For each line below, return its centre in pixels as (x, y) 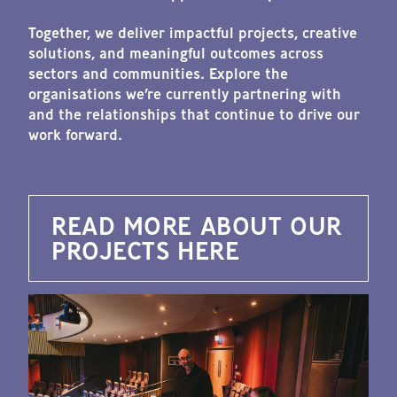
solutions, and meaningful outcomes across (176, 54)
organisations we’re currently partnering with (185, 94)
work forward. (75, 135)
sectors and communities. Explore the (158, 74)
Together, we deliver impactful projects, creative (193, 33)
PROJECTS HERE (146, 250)
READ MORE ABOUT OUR (197, 225)
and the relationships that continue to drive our (194, 115)
